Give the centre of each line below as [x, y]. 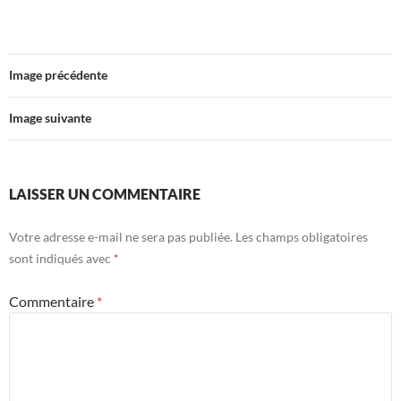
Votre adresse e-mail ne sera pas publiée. [121, 237]
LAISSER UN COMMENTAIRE [105, 194]
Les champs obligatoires [302, 237]
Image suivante [50, 118]
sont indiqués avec [61, 259]
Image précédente [58, 75]
